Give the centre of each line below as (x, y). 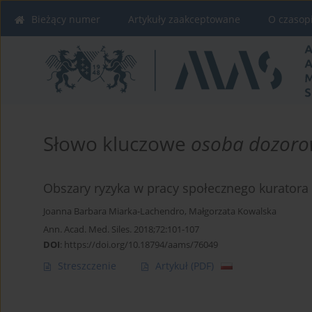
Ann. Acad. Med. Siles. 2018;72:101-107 (121, 229)
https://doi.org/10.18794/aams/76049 (141, 245)
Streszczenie (87, 266)
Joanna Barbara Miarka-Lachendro (114, 212)
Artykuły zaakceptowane (184, 19)
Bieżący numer (66, 19)
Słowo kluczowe (117, 144)
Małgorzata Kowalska (233, 212)
